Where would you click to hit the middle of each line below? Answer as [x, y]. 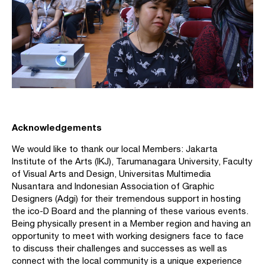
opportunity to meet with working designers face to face [128, 235]
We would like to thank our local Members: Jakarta [115, 148]
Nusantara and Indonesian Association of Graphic [113, 186]
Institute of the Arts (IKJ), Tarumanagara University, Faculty [132, 161]
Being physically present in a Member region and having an [131, 223]
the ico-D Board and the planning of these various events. [130, 211]
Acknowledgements [57, 127]
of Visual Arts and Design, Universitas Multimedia [112, 173]
